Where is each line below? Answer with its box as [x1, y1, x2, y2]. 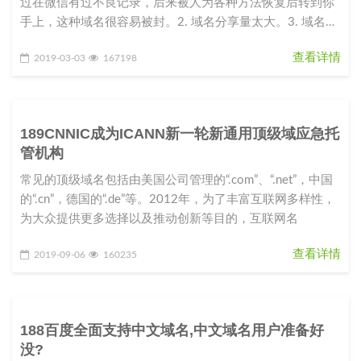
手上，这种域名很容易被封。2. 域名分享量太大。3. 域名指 [20, 16, 338, 29]
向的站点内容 [20, 35, 93, 48]
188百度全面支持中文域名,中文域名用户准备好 [20, 322, 324, 339]
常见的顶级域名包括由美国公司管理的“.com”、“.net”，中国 [20, 174, 333, 187]
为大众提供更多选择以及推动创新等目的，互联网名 [20, 213, 298, 226]
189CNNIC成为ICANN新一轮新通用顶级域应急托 [20, 126, 339, 143]
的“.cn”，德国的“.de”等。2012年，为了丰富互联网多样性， [20, 193, 335, 206]
